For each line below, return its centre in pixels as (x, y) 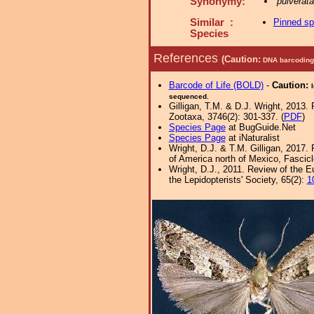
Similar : (212, 22)
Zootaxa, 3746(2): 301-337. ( (226, 117)
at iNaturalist (252, 138)
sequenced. (189, 96)
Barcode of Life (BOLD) (216, 85)
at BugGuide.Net (260, 127)
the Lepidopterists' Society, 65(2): (238, 180)
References (187, 58)
